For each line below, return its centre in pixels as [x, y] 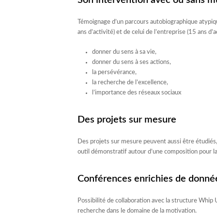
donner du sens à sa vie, [124, 52]
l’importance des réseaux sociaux [136, 93]
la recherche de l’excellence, [130, 83]
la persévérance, [114, 72]
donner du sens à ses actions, [131, 62]
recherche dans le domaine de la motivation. [137, 211]
